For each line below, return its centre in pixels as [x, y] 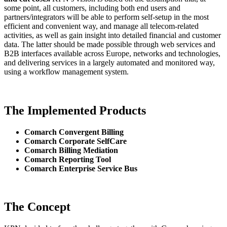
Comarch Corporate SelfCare [75, 141]
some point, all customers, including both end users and [92, 8]
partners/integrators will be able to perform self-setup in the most [106, 17]
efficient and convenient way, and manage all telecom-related [101, 26]
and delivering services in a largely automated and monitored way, [109, 62]
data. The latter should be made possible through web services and [110, 44]
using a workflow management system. [66, 71]
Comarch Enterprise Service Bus [81, 168]
